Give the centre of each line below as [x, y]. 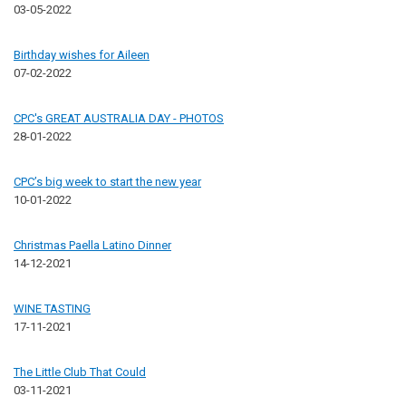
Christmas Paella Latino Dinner [92, 245]
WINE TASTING [52, 308]
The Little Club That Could [80, 372]
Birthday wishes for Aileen [82, 54]
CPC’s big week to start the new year [107, 181]
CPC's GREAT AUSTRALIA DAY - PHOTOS [119, 118]
